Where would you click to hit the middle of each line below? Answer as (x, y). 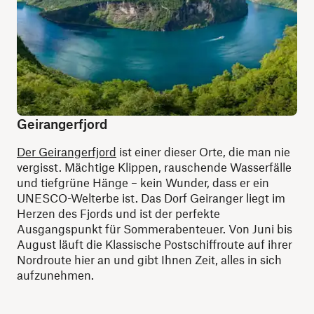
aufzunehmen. (55, 275)
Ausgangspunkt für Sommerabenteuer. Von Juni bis (155, 229)
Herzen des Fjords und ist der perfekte (118, 213)
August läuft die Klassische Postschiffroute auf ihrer (155, 244)
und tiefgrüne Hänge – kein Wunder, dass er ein (143, 183)
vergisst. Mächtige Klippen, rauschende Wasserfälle (154, 167)
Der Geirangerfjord (67, 152)
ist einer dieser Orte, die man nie (203, 152)
